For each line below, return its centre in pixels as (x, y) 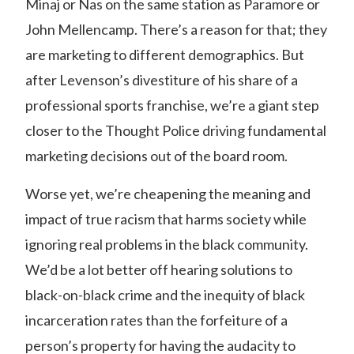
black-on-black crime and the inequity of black (165, 295)
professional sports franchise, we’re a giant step (172, 105)
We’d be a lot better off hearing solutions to (159, 269)
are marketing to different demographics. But (165, 55)
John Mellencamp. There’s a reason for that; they (176, 29)
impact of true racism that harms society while (166, 219)
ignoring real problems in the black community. (167, 244)
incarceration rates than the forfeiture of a (156, 320)
